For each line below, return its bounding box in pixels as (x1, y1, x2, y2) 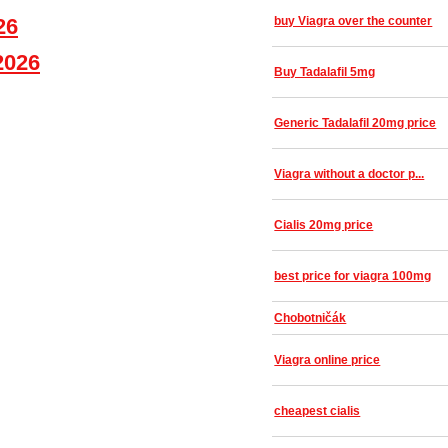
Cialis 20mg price (274, 218, 374, 232)
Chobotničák (274, 311, 347, 325)
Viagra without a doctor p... (274, 167, 425, 181)
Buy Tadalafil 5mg (274, 65, 376, 79)
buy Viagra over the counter (274, 14, 433, 28)
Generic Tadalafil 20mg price (274, 116, 437, 130)
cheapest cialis (274, 404, 361, 418)
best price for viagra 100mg (274, 269, 432, 283)
